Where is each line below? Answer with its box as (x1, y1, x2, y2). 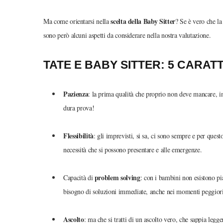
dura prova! (63, 103, 95, 112)
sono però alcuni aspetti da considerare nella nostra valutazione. (43, 30, 211, 40)
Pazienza (63, 88, 89, 99)
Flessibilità (63, 130, 94, 141)
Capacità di (63, 172, 95, 182)
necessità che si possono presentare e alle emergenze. (63, 144, 202, 154)
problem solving (94, 172, 140, 183)
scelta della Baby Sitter (111, 15, 175, 26)
